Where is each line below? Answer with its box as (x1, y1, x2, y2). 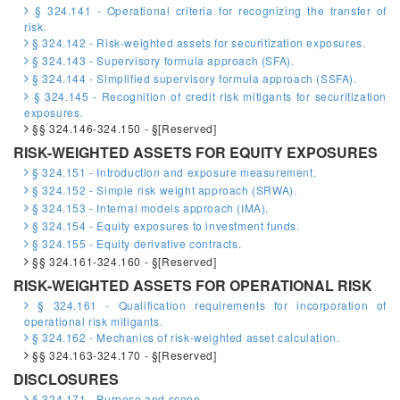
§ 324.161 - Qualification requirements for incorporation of (29, 297, 387, 312)
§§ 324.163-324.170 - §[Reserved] (29, 347, 217, 362)
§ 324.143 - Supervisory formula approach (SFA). (29, 53, 295, 68)
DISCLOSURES (13, 369, 119, 389)
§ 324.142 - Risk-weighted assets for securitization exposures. (29, 35, 366, 50)
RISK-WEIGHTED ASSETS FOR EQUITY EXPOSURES (13, 142, 378, 162)
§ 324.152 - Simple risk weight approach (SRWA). (29, 182, 297, 197)
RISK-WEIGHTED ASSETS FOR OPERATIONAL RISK (13, 275, 372, 296)
